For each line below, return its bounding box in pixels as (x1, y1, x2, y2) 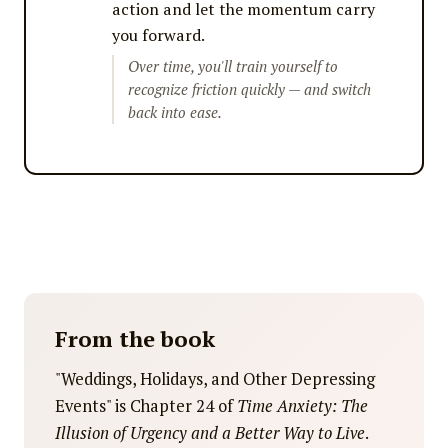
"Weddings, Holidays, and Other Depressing (55, 368, 376, 391)
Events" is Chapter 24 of (55, 395, 238, 418)
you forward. (112, 23, 206, 46)
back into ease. (127, 102, 222, 123)
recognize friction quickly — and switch (127, 79, 371, 100)
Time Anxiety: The (237, 395, 369, 418)
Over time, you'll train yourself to (127, 56, 338, 77)
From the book (55, 323, 216, 353)
